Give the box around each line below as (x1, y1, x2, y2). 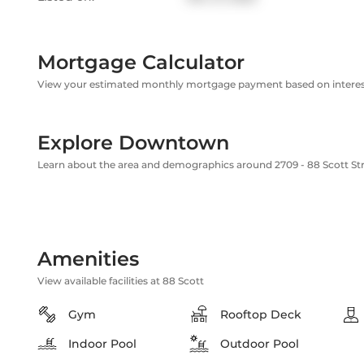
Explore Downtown (37, 131, 229, 154)
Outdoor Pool (220, 336, 299, 351)
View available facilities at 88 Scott (37, 275, 204, 287)
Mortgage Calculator (37, 50, 245, 74)
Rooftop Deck (220, 307, 301, 322)
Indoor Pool (68, 336, 136, 351)
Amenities (37, 247, 139, 271)
